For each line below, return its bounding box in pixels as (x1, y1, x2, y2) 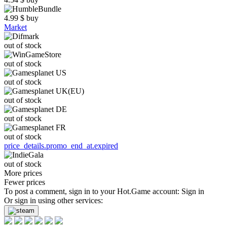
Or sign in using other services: (4, 196, 103, 205)
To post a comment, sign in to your (4, 187, 117, 196)
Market (4, 23, 27, 31)
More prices (4, 169, 42, 177)
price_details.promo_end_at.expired (4, 141, 118, 150)
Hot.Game (117, 187, 150, 196)
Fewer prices (4, 178, 45, 186)
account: (150, 187, 181, 196)
